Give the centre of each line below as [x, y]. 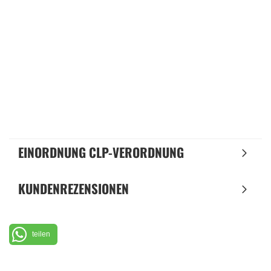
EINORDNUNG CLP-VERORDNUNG [101, 152]
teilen [41, 234]
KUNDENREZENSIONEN [73, 188]
